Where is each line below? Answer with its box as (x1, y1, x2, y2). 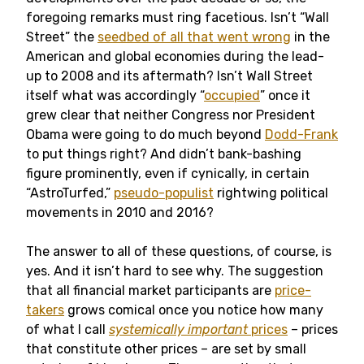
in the (291, 29, 330, 45)
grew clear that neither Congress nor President (26, 107, 315, 123)
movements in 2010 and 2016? (26, 205, 214, 220)
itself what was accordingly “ (26, 88, 204, 103)
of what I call (26, 322, 109, 337)
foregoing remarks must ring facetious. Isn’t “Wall (26, 10, 329, 25)
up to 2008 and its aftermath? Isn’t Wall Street (26, 68, 313, 84)
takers (26, 302, 64, 318)
